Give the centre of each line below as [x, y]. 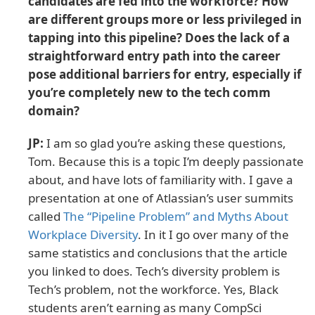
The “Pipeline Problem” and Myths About [176, 216]
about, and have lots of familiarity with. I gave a [161, 179]
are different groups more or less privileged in [165, 19]
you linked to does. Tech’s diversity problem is [154, 271]
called [46, 216]
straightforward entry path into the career [154, 56]
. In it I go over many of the [213, 234]
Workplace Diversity [83, 234]
